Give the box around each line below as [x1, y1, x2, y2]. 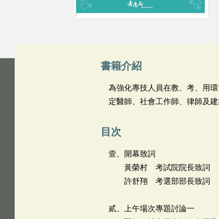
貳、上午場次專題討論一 [108, 204, 195, 213]
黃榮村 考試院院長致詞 [108, 163, 210, 172]
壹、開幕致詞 [108, 150, 155, 158]
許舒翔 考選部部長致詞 [108, 177, 210, 185]
